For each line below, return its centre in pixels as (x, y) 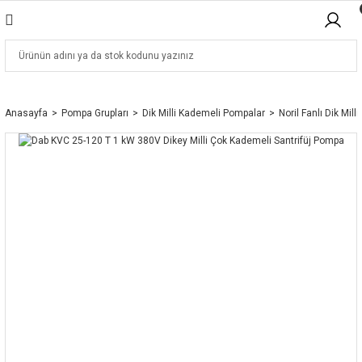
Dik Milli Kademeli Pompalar (204, 113)
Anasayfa (26, 113)
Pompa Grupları (95, 113)
